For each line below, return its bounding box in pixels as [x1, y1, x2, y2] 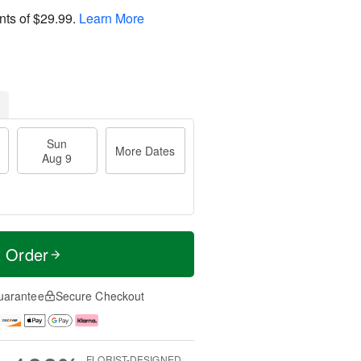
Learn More [79, 8, 144, 27]
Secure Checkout [55, 288, 145, 304]
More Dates [115, 143, 176, 159]
